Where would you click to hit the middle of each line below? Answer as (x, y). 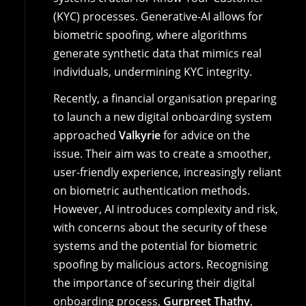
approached (86, 136)
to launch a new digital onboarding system (162, 117)
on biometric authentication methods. (151, 191)
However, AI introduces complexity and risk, (165, 209)
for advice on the (205, 136)
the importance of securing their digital (154, 283)
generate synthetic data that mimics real (157, 53)
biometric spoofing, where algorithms (150, 34)
